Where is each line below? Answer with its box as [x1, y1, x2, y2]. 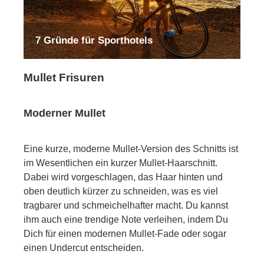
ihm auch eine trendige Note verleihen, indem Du [24, 214, 228, 225]
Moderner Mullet [24, 107, 105, 120]
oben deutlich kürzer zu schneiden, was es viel [24, 186, 218, 197]
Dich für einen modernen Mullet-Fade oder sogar [24, 229, 226, 239]
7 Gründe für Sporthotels [35, 35, 153, 47]
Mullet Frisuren [24, 71, 104, 84]
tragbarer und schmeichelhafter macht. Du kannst [24, 200, 228, 211]
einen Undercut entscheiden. [24, 243, 144, 253]
